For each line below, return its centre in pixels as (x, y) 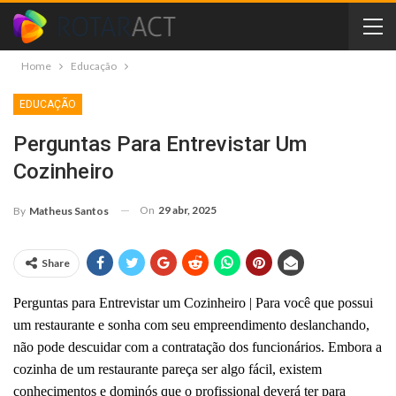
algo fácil (247, 369)
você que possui (327, 302)
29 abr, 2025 (187, 210)
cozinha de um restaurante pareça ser (117, 369)
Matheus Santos (69, 210)
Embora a (355, 346)
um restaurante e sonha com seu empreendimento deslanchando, (191, 324)
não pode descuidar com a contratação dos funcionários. (171, 346)
